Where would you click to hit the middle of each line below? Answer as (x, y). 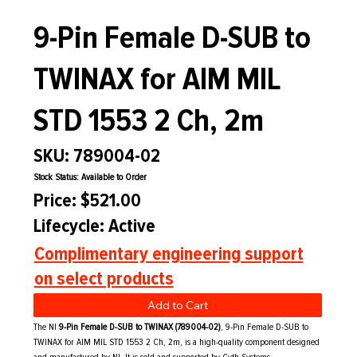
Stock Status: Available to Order (90, 177)
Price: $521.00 (87, 200)
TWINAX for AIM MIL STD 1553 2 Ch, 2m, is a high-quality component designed (177, 343)
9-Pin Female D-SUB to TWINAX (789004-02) (140, 328)
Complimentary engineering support (169, 253)
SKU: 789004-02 (96, 156)
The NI (47, 328)
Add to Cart (177, 306)
